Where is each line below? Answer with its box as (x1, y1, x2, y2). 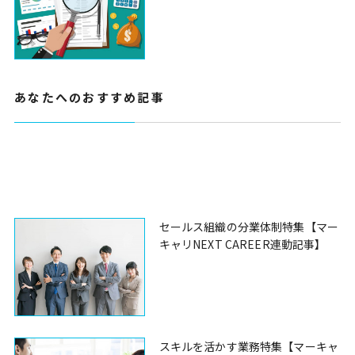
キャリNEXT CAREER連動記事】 (158, 235, 326, 252)
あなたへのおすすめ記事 (14, 89, 165, 106)
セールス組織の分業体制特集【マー (158, 218, 339, 235)
